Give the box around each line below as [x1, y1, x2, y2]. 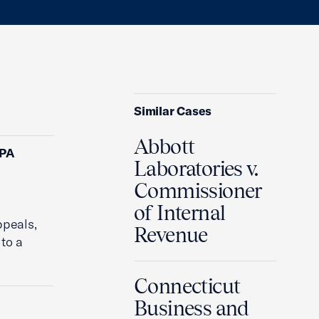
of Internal [134, 201, 226, 225]
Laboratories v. [134, 157, 258, 181]
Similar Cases [134, 103, 212, 118]
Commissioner [134, 179, 262, 203]
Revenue [134, 223, 208, 247]
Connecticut [134, 274, 241, 298]
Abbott [134, 135, 195, 159]
